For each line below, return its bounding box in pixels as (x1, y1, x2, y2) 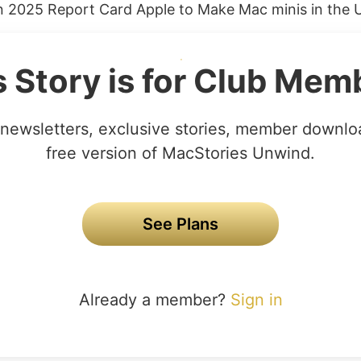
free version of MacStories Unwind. (46, 143, 315, 163)
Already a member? (78, 290, 230, 309)
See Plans (143, 214, 218, 234)
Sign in (230, 290, 283, 309)
